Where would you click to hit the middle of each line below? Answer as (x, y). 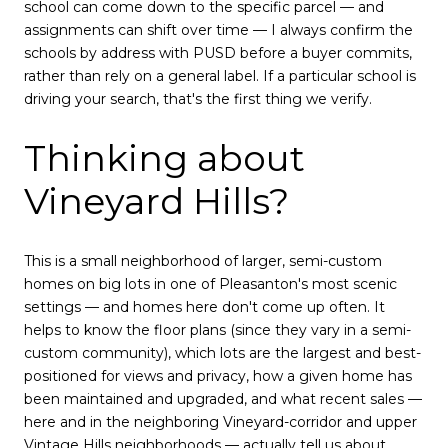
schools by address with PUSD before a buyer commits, (218, 52)
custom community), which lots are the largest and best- (222, 353)
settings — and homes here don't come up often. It (204, 307)
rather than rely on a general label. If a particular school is (220, 75)
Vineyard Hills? (156, 201)
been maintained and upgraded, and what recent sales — (223, 399)
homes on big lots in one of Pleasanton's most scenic (210, 284)
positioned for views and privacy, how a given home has (218, 376)
